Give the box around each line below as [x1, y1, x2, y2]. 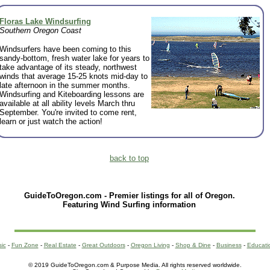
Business [216, 242, 242, 248]
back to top [110, 154, 149, 163]
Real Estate [43, 242, 77, 248]
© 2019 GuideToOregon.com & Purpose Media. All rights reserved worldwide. [28, 262, 242, 268]
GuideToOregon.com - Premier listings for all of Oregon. [24, 191, 235, 200]
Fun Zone [11, 242, 39, 248]
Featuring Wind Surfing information [63, 200, 196, 209]
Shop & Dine [175, 242, 211, 248]
